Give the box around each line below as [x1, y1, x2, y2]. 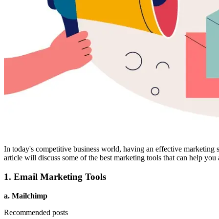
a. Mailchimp [4, 191, 47, 200]
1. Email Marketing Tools [4, 172, 106, 182]
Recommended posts [4, 208, 68, 217]
